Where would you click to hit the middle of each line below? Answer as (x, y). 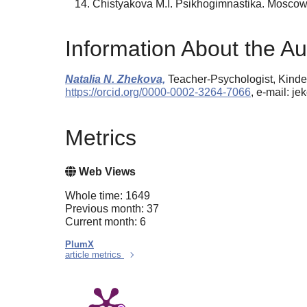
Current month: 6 (106, 221)
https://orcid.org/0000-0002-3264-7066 (158, 93)
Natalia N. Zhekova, (115, 79)
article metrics (95, 254)
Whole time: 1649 (108, 195)
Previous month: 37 (112, 208)
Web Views (106, 171)
